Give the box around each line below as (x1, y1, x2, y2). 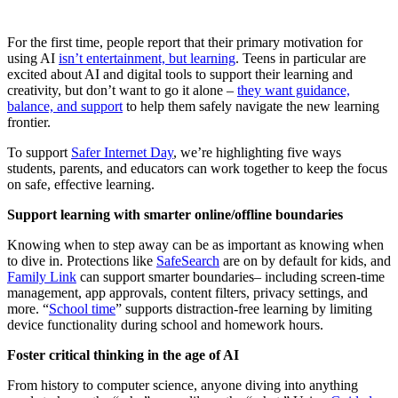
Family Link (7, 269, 76, 285)
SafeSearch (156, 253, 219, 269)
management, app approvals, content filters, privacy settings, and (7, 285, 368, 301)
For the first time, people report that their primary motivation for (7, 35, 362, 51)
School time (49, 301, 115, 317)
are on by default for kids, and (219, 253, 391, 269)
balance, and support (7, 99, 123, 115)
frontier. (7, 115, 51, 131)
